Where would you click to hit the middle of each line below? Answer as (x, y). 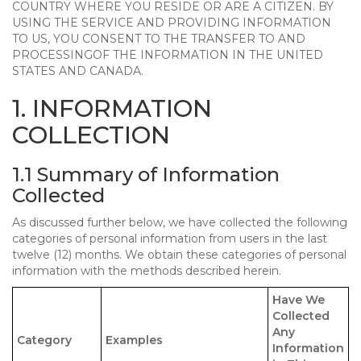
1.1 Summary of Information (146, 174)
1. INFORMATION (112, 108)
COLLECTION (91, 135)
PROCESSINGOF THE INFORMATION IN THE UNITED (168, 55)
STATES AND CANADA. (78, 71)
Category (44, 340)
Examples (134, 340)
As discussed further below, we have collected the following (180, 222)
